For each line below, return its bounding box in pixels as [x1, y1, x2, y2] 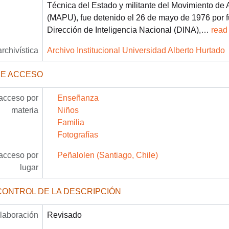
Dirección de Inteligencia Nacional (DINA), [47, 25, 201, 34]
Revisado [47, 210, 82, 219]
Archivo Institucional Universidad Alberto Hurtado [47, 45, 225, 55]
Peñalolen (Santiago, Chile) [57, 150, 158, 159]
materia [11, 105, 38, 114]
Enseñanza [57, 93, 99, 102]
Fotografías [57, 130, 98, 139]
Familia [57, 118, 84, 127]
